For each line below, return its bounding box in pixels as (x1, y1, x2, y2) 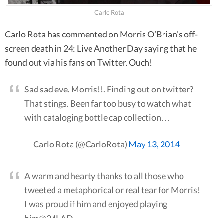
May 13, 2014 (128, 139, 180, 150)
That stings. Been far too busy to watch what (24, 98, 191, 109)
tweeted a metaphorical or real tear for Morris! (24, 184, 200, 196)
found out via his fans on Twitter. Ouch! (5, 57, 152, 68)
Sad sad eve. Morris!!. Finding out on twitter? (24, 84, 193, 95)
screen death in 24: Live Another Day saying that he (5, 43, 197, 54)
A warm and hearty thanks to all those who (24, 170, 184, 182)
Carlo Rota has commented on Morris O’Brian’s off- (5, 29, 198, 40)
